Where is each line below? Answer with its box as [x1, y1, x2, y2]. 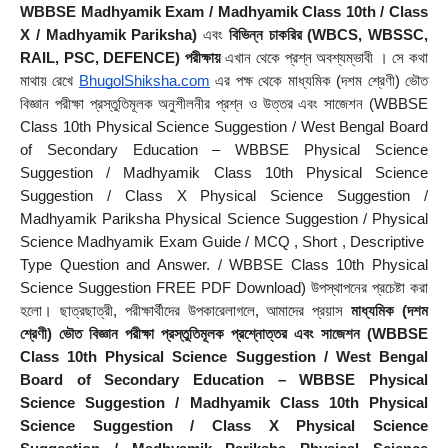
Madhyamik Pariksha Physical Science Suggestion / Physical [20, 211, 428, 228]
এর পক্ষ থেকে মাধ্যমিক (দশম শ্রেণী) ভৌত [209, 73, 429, 90]
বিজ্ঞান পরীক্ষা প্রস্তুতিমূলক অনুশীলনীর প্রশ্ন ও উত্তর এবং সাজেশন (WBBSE [20, 96, 428, 113]
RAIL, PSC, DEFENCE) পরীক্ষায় [20, 50, 221, 67]
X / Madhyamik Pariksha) [20, 27, 198, 44]
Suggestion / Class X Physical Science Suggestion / [20, 188, 428, 205]
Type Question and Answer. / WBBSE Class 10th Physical [20, 257, 428, 274]
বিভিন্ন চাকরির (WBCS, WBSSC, [228, 27, 428, 44]
